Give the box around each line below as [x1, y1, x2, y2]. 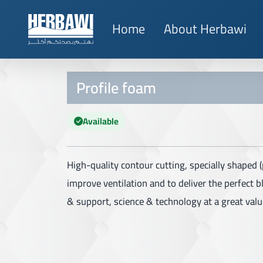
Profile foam [76, 73, 156, 102]
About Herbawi [163, 16, 247, 41]
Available [83, 113, 119, 130]
